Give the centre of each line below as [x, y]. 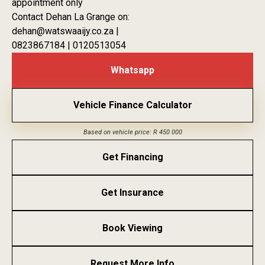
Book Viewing [132, 228]
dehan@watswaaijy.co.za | [65, 31]
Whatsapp [132, 70]
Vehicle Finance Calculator [132, 105]
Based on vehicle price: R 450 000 [132, 132]
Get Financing [132, 157]
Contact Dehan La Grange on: [71, 17]
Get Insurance [132, 192]
